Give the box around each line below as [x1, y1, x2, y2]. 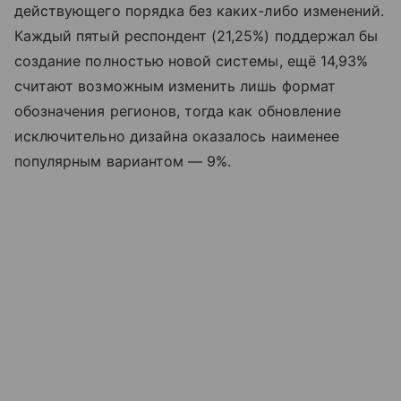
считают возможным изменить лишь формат [14, 77, 336, 95]
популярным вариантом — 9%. [14, 152, 232, 170]
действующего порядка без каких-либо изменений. [14, 2, 385, 20]
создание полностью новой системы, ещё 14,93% [14, 52, 369, 70]
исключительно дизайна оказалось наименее [14, 127, 339, 145]
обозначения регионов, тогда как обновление [14, 102, 342, 120]
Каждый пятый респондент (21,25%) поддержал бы [14, 27, 379, 45]
